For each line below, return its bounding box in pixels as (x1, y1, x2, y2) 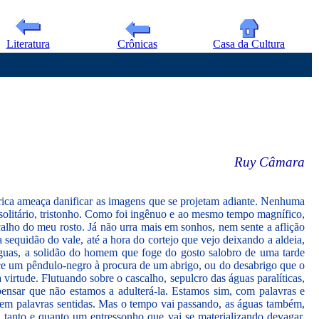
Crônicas (117, 38, 157, 50)
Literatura (6, 38, 50, 50)
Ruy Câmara (234, 155, 305, 169)
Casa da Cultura (213, 38, 285, 50)
